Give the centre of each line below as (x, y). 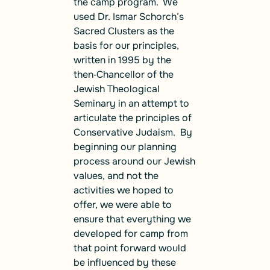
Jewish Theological (117, 89)
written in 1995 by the (122, 60)
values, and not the (116, 176)
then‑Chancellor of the (124, 75)
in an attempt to (152, 104)
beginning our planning (125, 147)
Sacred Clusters (109, 31)
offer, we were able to (123, 205)
